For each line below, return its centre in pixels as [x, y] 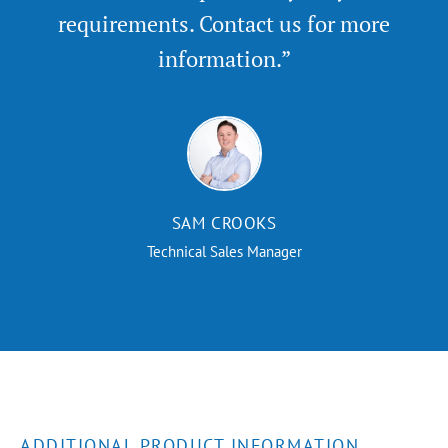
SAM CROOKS [224, 223]
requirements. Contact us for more [224, 23]
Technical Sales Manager [224, 251]
